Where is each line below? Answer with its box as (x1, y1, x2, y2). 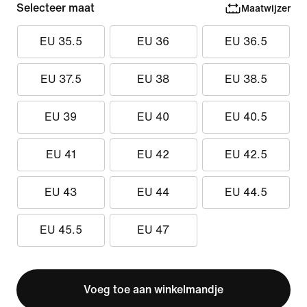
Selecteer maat (16, 2, 95, 14)
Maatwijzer (241, 3, 291, 14)
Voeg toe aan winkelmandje (83, 284, 223, 295)
